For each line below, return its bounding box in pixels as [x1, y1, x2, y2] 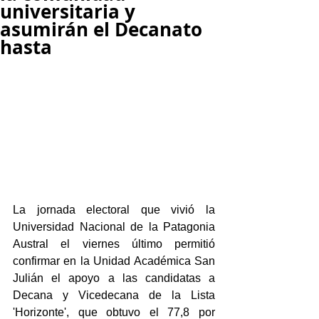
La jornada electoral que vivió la [13, 203, 215, 216]
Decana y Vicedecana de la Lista [13, 288, 215, 301]
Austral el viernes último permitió [13, 237, 215, 250]
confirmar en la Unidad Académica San [13, 254, 215, 267]
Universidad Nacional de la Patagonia [13, 220, 215, 233]
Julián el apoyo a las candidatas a [13, 271, 215, 284]
